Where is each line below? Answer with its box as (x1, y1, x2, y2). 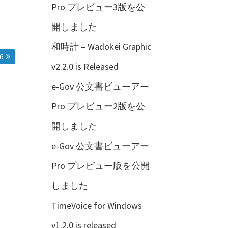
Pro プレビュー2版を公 (51, 100, 145, 112)
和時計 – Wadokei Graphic (51, 40, 151, 52)
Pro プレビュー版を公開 (51, 159, 150, 172)
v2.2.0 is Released (51, 60, 119, 72)
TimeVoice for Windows (51, 199, 142, 211)
